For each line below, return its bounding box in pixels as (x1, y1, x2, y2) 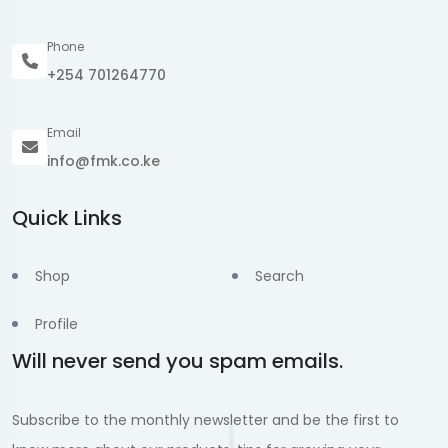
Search (255, 266, 304, 287)
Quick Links (12, 204, 122, 233)
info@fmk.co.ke (47, 151, 160, 172)
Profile (35, 314, 78, 335)
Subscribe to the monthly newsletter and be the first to (12, 410, 399, 431)
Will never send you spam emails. (12, 347, 343, 376)
